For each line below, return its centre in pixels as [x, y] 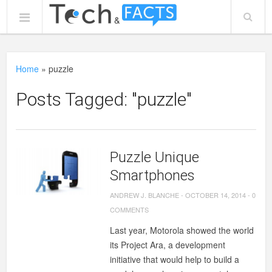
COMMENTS [130, 209]
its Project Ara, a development [168, 245]
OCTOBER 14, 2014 [216, 195]
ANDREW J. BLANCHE [145, 195]
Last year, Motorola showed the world [182, 230]
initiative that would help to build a [175, 259]
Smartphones [153, 175]
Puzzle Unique [155, 157]
